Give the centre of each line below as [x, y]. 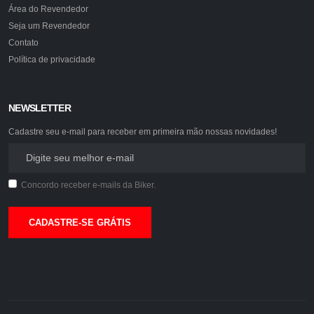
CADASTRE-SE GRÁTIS [80, 223]
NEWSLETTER [40, 108]
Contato [23, 42]
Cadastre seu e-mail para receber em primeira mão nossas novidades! [143, 131]
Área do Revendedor [48, 9]
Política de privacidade [52, 59]
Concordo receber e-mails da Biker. [88, 185]
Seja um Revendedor [49, 26]
